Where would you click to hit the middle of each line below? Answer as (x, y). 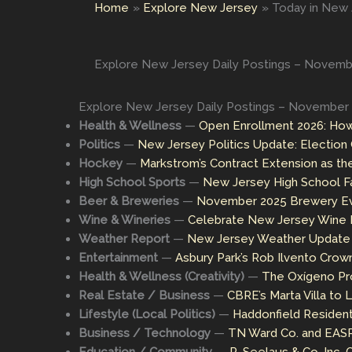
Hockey (101, 163)
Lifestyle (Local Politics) (147, 314)
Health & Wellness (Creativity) (161, 277)
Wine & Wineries (125, 220)
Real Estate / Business (144, 295)
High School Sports (132, 182)
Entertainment (118, 258)
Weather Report (124, 239)
